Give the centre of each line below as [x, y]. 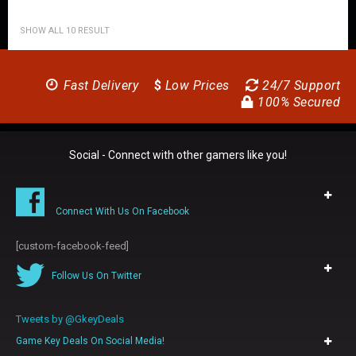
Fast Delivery [99, 85]
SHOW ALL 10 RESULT [65, 30]
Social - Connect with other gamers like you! [178, 155]
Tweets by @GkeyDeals [70, 319]
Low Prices [195, 85]
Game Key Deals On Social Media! [90, 341]
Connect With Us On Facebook [122, 211]
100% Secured [297, 102]
